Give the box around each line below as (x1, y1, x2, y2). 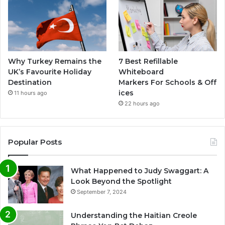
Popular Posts (8, 137, 62, 147)
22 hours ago (125, 99, 160, 107)
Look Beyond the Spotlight (71, 176, 172, 186)
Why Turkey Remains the (8, 56, 101, 66)
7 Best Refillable (119, 56, 178, 66)
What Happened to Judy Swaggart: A (71, 166, 208, 175)
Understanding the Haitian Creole (71, 210, 197, 220)
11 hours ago (14, 89, 47, 96)
